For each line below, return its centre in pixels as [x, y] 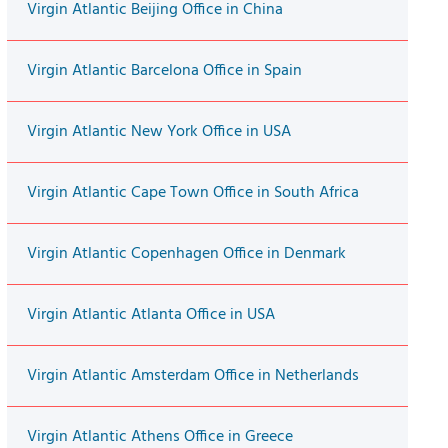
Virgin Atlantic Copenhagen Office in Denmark [186, 254]
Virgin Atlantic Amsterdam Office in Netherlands [192, 376]
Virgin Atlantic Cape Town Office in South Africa [192, 193]
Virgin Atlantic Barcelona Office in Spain [164, 71]
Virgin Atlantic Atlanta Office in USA [150, 315]
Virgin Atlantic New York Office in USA [158, 132]
